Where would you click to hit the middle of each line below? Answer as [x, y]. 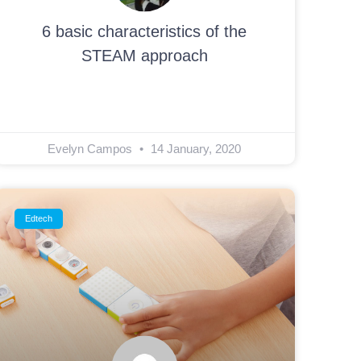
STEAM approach [144, 56]
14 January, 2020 [195, 149]
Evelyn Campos [92, 149]
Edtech [38, 219]
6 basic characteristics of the [145, 32]
